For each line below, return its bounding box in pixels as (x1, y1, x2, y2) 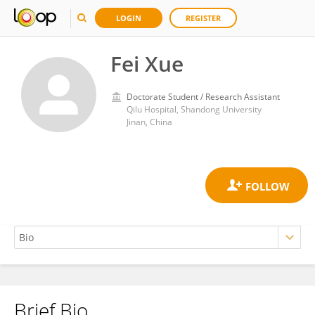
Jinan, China (127, 116, 172, 128)
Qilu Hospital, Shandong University (127, 103, 262, 115)
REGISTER (186, 13, 221, 23)
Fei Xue (110, 49, 184, 78)
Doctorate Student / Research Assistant (127, 91, 280, 103)
